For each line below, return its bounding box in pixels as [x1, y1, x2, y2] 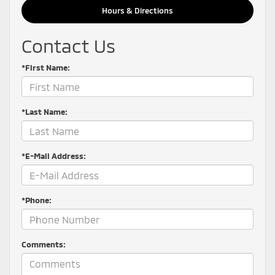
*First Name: [21, 63, 70, 73]
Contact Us [21, 34, 115, 57]
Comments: [21, 239, 66, 250]
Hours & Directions [102, 6, 173, 16]
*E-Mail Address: [21, 151, 86, 161]
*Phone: [21, 195, 52, 206]
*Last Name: [21, 107, 68, 117]
